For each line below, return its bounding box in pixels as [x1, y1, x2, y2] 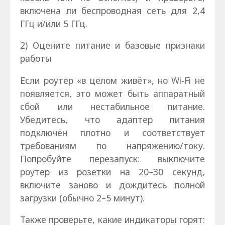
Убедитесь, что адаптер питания [20, 113, 205, 126]
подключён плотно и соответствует [20, 126, 205, 139]
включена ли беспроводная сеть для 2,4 [20, 4, 205, 17]
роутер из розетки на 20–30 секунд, [20, 165, 205, 178]
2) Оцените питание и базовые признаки [20, 39, 205, 52]
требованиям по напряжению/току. [20, 139, 205, 152]
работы [20, 52, 52, 65]
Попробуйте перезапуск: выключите [20, 152, 205, 165]
